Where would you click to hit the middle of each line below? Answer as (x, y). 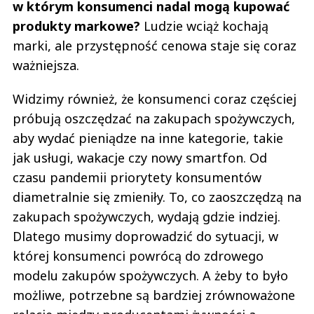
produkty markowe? (76, 26)
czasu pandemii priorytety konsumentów (137, 177)
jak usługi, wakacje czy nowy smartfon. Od (140, 157)
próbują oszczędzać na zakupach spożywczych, (154, 118)
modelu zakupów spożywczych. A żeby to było (150, 275)
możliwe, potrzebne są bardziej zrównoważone (154, 295)
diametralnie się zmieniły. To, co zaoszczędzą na (157, 197)
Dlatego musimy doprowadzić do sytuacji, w (145, 236)
